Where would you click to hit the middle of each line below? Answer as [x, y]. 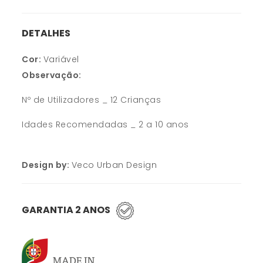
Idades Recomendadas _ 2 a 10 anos [105, 125]
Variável [61, 60]
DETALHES [46, 33]
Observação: [52, 75]
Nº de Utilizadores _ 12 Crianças [92, 100]
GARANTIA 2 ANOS [66, 210]
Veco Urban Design [114, 165]
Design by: [47, 165]
